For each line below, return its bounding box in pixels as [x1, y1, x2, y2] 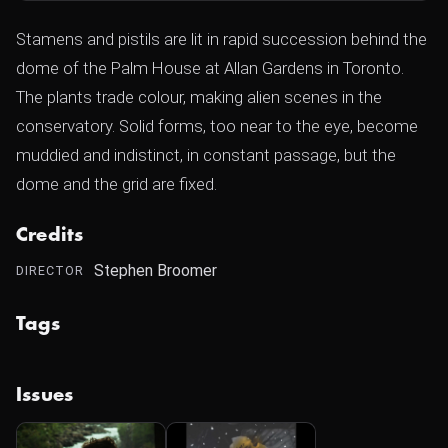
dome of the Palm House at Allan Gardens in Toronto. [16, 58, 404, 78]
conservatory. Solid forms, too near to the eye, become [16, 116, 418, 136]
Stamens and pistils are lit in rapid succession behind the [16, 29, 427, 49]
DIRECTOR [16, 263, 84, 278]
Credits [16, 226, 84, 244]
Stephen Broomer [94, 261, 217, 280]
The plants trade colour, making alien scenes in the [16, 87, 382, 107]
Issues [16, 386, 74, 404]
